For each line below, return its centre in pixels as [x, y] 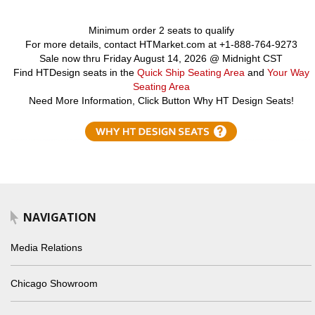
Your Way [288, 72]
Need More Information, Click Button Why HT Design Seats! [161, 101]
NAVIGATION [60, 217]
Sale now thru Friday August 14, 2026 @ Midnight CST [161, 58]
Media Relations [46, 247]
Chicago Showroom [54, 283]
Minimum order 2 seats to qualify [161, 30]
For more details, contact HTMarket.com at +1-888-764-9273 [161, 44]
